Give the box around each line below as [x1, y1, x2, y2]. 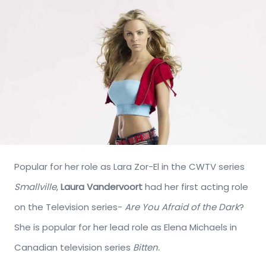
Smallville [14, 180, 56, 194]
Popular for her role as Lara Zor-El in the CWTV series [14, 160, 245, 173]
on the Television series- [14, 201, 125, 214]
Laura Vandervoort [61, 180, 145, 194]
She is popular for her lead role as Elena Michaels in [14, 221, 237, 234]
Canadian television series [14, 241, 133, 254]
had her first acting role [145, 180, 248, 194]
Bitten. [133, 241, 160, 254]
